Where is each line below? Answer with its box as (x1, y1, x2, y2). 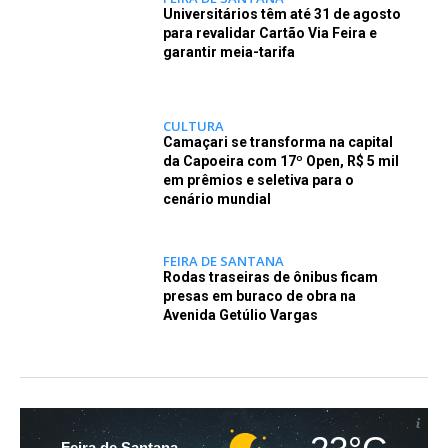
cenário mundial (162, 190, 271, 207)
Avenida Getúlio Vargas (162, 306, 318, 323)
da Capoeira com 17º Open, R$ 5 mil (162, 152, 399, 169)
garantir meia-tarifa (162, 44, 295, 60)
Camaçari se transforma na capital (162, 133, 393, 150)
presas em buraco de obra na (162, 287, 356, 304)
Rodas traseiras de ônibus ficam (162, 268, 378, 285)
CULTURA (162, 116, 224, 135)
